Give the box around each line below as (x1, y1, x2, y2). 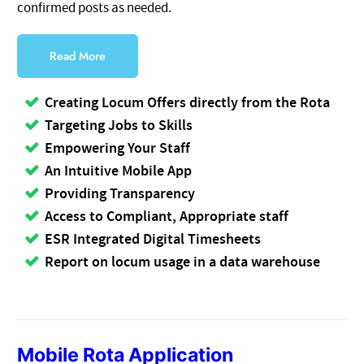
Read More (50, 48, 106, 65)
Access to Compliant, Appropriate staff (45, 206, 289, 227)
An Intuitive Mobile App (45, 161, 193, 181)
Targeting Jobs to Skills (45, 115, 193, 136)
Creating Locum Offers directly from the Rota (45, 93, 331, 113)
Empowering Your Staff (45, 138, 191, 158)
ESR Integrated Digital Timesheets (45, 229, 262, 249)
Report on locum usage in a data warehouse (45, 252, 321, 272)
